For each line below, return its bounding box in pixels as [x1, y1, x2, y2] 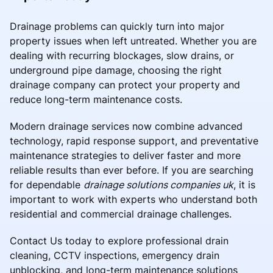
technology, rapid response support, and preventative [10, 134, 258, 147]
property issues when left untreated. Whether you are [10, 34, 257, 47]
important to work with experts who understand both [10, 193, 257, 205]
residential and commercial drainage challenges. [10, 207, 232, 220]
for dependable [10, 178, 83, 191]
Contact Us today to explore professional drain [10, 234, 229, 247]
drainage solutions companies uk [83, 178, 233, 191]
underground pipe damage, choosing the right [10, 63, 222, 76]
